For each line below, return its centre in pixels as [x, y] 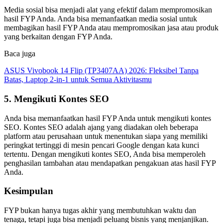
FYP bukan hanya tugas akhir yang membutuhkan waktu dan [100, 210]
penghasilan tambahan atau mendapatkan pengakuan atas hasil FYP [110, 163]
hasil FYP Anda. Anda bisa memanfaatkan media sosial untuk [101, 19]
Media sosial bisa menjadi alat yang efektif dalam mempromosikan [108, 10]
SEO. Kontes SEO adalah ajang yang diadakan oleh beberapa [101, 127]
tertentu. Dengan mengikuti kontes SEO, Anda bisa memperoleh [105, 154]
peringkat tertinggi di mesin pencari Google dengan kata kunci [102, 145]
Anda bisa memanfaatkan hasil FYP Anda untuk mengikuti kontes [108, 118]
